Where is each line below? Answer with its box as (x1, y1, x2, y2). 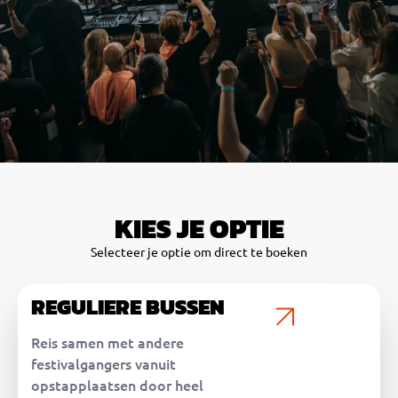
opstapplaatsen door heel (31, 374, 203, 394)
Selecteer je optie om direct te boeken (91, 243, 307, 260)
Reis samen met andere (31, 331, 184, 352)
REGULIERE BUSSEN (31, 291, 225, 322)
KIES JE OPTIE (114, 209, 284, 250)
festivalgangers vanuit (31, 353, 176, 373)
